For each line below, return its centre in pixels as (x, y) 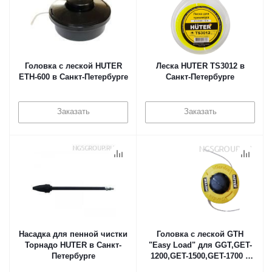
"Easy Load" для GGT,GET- (200, 245)
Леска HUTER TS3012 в (200, 66)
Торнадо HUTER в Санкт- (73, 245)
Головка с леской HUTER (73, 66)
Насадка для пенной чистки (73, 234)
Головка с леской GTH (200, 234)
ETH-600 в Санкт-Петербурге (73, 77)
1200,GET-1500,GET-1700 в (200, 256)
